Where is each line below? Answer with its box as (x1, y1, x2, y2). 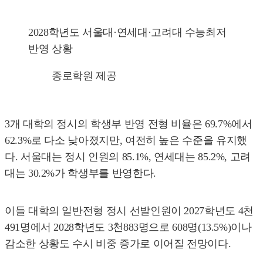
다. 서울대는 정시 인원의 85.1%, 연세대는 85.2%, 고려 (5, 150, 251, 163)
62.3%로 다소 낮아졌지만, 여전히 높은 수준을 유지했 (5, 134, 247, 146)
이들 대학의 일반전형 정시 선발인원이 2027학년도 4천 (5, 204, 254, 217)
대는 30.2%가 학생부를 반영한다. (5, 167, 156, 179)
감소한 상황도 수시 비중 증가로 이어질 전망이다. (5, 237, 231, 249)
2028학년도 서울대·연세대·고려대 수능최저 (28, 26, 227, 38)
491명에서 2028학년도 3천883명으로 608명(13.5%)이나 (5, 221, 252, 233)
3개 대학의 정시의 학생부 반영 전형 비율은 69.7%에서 (5, 117, 252, 130)
